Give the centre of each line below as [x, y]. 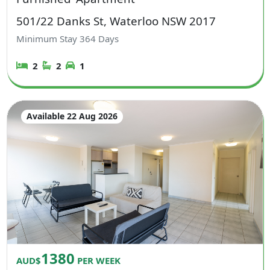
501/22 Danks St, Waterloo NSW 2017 [116, 20]
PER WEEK [98, 261]
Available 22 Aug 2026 [72, 116]
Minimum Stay [48, 39]
